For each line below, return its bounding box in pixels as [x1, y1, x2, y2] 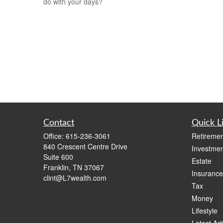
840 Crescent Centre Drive [43, 141, 127, 151]
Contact [43, 118, 74, 127]
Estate [191, 156, 212, 166]
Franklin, [43, 162, 71, 172]
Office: [43, 131, 66, 141]
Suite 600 [43, 152, 73, 162]
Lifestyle [191, 206, 218, 216]
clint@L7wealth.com [43, 173, 107, 183]
